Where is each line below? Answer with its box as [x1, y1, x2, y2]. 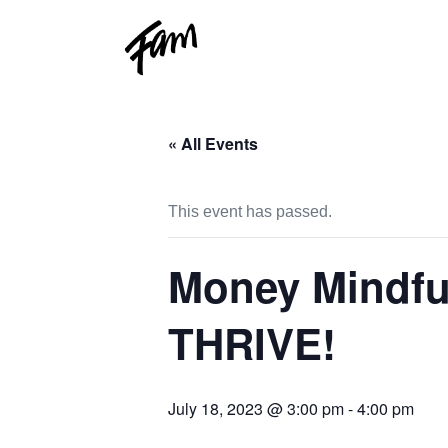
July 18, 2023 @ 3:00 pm [168, 397, 344, 420]
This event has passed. [168, 203, 332, 220]
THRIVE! [168, 313, 336, 373]
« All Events [168, 132, 258, 155]
